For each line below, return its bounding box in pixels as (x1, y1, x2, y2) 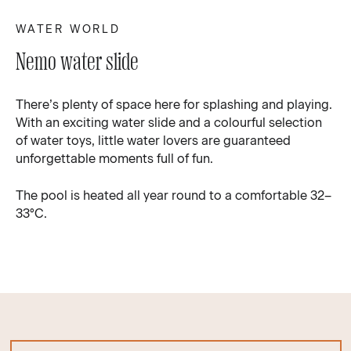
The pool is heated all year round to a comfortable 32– (16, 187, 331, 203)
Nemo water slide (16, 46, 139, 76)
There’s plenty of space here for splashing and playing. (16, 96, 332, 112)
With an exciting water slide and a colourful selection (16, 114, 322, 130)
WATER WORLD (16, 22, 121, 36)
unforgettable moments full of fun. (16, 150, 213, 166)
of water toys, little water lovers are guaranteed (16, 132, 291, 148)
